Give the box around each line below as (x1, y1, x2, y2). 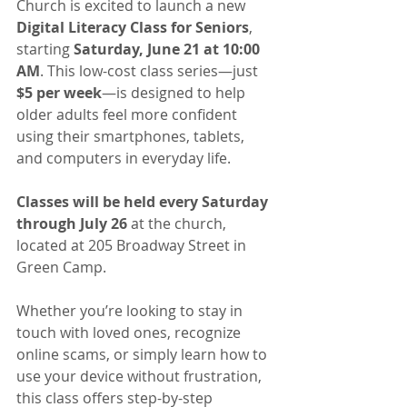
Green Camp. (16, 257, 106, 277)
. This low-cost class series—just (40, 61, 262, 81)
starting (16, 39, 74, 59)
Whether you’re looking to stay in (16, 301, 246, 321)
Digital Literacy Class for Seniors (16, 17, 249, 37)
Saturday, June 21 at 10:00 (74, 39, 263, 59)
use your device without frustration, (16, 366, 265, 386)
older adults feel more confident (16, 104, 241, 124)
